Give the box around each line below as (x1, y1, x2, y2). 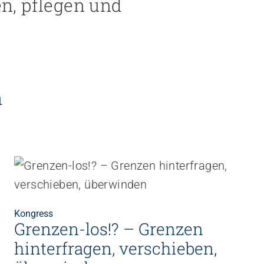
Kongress (14, 207, 53, 219)
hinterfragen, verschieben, (14, 237, 217, 259)
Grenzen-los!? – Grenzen (14, 217, 203, 240)
